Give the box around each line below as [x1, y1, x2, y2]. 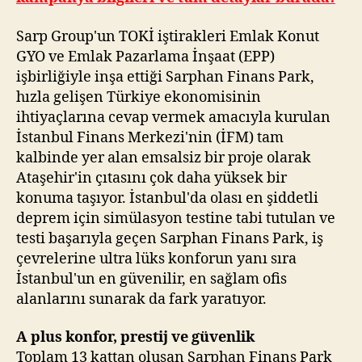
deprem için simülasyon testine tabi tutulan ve [16, 208, 335, 228]
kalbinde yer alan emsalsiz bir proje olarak [16, 148, 311, 167]
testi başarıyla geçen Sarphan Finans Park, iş [16, 229, 323, 248]
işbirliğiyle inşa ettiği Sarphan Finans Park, [16, 67, 314, 86]
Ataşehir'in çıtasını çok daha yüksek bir [16, 168, 287, 187]
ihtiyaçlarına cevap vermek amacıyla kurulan [16, 107, 330, 127]
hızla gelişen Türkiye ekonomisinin [16, 87, 261, 107]
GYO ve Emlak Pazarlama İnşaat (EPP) [16, 47, 275, 66]
